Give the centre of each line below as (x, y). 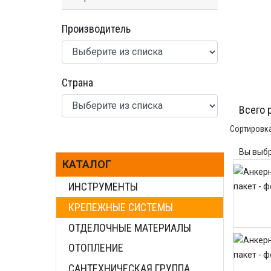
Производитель (96, 28)
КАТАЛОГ (87, 164)
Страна (77, 82)
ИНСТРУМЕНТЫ (103, 187)
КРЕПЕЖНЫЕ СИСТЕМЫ (121, 207)
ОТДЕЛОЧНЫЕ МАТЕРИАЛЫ (130, 227)
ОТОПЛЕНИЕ (96, 248)
